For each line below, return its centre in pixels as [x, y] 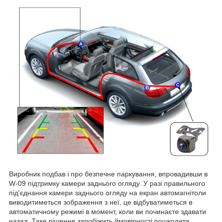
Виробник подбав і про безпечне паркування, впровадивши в [108, 174]
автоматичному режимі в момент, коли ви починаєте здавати [108, 212]
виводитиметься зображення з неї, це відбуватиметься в [101, 202]
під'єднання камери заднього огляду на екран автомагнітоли [108, 193]
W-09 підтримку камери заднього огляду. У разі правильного [107, 184]
